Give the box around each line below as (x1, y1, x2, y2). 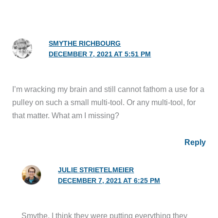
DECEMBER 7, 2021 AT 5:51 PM (49, 50, 151, 58)
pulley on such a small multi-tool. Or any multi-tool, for (12, 97, 196, 107)
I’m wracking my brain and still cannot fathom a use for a (12, 84, 205, 93)
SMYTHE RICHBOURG (49, 39, 121, 47)
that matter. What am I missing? (12, 110, 120, 120)
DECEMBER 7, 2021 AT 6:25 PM (58, 177, 161, 185)
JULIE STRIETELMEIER (58, 166, 134, 174)
